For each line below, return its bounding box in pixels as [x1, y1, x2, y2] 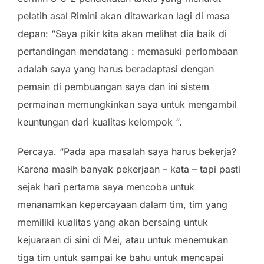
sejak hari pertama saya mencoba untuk [18, 180, 194, 193]
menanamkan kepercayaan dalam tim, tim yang [18, 198, 227, 210]
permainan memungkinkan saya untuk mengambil [18, 98, 237, 110]
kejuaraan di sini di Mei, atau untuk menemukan [18, 233, 228, 246]
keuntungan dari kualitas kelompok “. [18, 115, 182, 128]
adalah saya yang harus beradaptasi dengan [18, 62, 214, 75]
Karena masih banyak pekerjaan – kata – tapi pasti [18, 163, 240, 175]
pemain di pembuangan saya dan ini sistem [18, 80, 209, 93]
